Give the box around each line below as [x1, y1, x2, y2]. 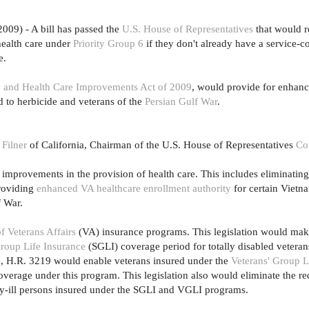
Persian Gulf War [145, 95, 217, 108]
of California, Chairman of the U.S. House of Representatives [27, 139, 296, 151]
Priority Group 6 [73, 37, 143, 50]
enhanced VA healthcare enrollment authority [37, 182, 231, 195]
